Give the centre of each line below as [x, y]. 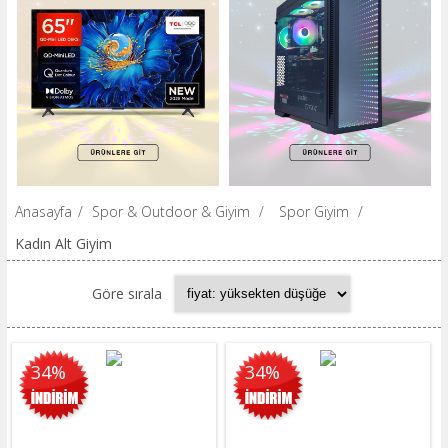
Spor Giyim [313, 211]
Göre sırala [127, 294]
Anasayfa [43, 211]
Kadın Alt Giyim [63, 243]
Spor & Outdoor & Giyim [170, 211]
